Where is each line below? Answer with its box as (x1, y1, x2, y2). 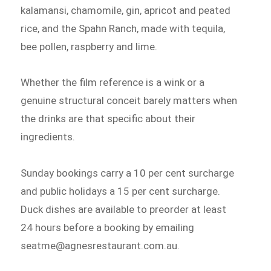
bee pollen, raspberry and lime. (21, 40, 158, 53)
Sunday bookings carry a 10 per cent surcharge (21, 167, 235, 180)
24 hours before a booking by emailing (21, 221, 195, 234)
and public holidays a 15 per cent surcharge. (21, 185, 221, 198)
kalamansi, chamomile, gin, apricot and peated (21, 4, 231, 16)
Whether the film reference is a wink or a (21, 76, 205, 89)
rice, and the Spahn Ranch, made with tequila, (21, 22, 226, 34)
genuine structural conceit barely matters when (21, 94, 238, 107)
